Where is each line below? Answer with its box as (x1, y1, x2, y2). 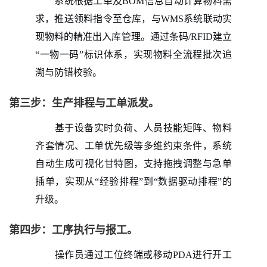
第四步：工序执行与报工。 (9, 223, 138, 236)
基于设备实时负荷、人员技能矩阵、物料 (52, 122, 232, 133)
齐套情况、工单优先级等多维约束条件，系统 (35, 140, 232, 151)
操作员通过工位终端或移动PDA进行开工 (52, 249, 232, 260)
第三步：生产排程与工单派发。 (9, 97, 159, 109)
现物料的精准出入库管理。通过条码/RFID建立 (35, 31, 232, 42)
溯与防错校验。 (35, 67, 102, 77)
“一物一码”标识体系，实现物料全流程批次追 (35, 49, 232, 60)
